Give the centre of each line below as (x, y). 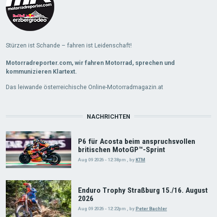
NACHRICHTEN (108, 117)
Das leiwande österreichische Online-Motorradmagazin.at (84, 87)
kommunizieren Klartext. (41, 72)
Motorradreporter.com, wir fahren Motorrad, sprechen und (90, 63)
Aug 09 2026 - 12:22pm (102, 209)
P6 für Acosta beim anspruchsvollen (136, 142)
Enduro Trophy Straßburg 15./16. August (143, 191)
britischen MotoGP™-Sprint (121, 150)
